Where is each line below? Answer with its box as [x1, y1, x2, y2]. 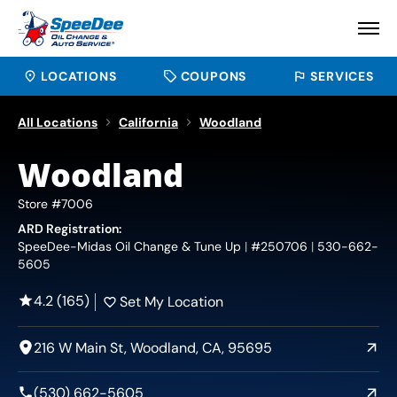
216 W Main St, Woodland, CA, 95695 [34, 339, 272, 357]
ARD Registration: [18, 221, 121, 237]
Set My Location [120, 292, 223, 311]
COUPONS [180, 68, 247, 84]
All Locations [18, 114, 97, 130]
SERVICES [310, 68, 374, 84]
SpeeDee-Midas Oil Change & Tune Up [18, 238, 241, 254]
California [119, 114, 178, 130]
